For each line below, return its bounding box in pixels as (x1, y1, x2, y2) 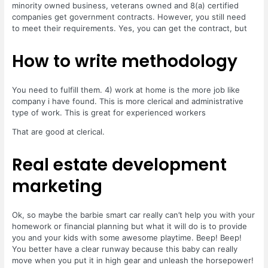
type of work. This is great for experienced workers (12, 107, 206, 117)
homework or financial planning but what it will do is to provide (12, 221, 248, 231)
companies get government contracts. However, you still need (12, 11, 246, 22)
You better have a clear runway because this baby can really (12, 243, 238, 254)
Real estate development (12, 153, 227, 176)
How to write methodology (12, 49, 238, 73)
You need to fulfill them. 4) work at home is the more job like (12, 84, 240, 95)
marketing (12, 174, 103, 198)
